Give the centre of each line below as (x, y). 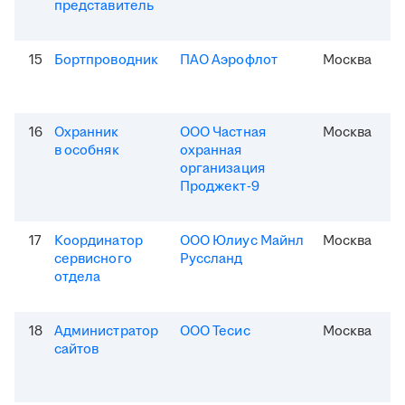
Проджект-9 (220, 187)
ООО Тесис (215, 332)
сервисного (93, 259)
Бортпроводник (106, 61)
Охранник (87, 133)
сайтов (77, 350)
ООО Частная (223, 133)
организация (222, 169)
